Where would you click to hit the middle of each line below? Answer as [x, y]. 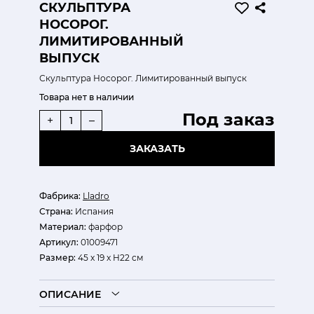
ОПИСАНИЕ [70, 294]
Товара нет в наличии [87, 97]
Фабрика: [60, 196]
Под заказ [228, 120]
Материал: [63, 227]
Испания [93, 211]
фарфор [104, 227]
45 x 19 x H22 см [109, 258]
